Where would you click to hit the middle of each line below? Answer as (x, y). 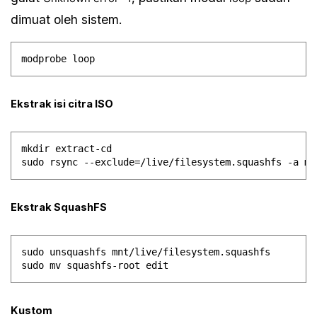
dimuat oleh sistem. (67, 19)
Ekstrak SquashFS (59, 207)
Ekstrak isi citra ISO (62, 104)
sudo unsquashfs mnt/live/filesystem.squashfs (146, 252)
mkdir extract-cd (67, 149)
